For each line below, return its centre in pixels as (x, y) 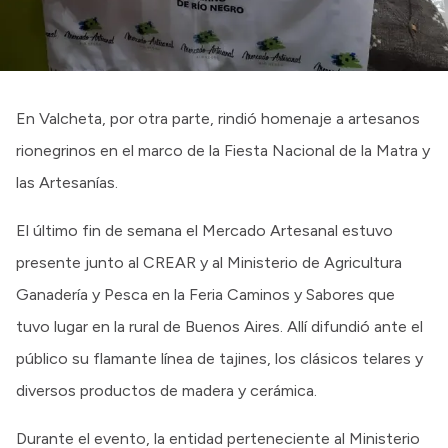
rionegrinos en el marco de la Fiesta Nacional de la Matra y (223, 150)
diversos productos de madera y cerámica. (166, 390)
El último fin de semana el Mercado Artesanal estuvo (204, 230)
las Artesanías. (67, 182)
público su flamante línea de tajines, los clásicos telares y (219, 358)
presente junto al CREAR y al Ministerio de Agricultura (209, 262)
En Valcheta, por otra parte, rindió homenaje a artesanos (218, 118)
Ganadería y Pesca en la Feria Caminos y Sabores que (205, 294)
